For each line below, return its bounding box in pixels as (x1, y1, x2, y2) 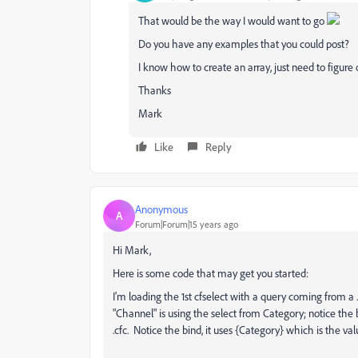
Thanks (138, 83, 171, 97)
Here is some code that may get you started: (113, 266, 308, 280)
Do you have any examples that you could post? (138, 37, 349, 50)
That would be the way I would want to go (138, 14, 327, 27)
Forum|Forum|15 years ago (135, 217, 238, 230)
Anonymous (135, 201, 188, 216)
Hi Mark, (113, 243, 151, 257)
